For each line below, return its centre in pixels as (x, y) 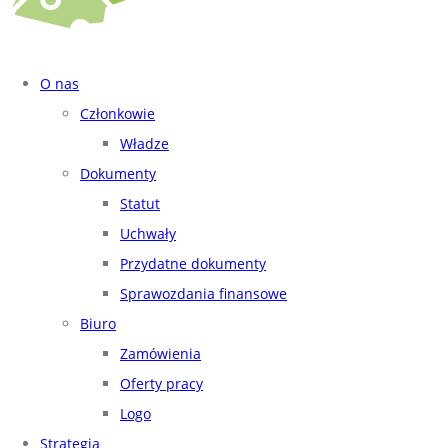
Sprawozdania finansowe (203, 293)
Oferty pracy (161, 383)
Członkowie (117, 113)
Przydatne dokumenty (193, 263)
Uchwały (148, 233)
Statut (140, 203)
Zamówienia (160, 353)
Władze (144, 143)
